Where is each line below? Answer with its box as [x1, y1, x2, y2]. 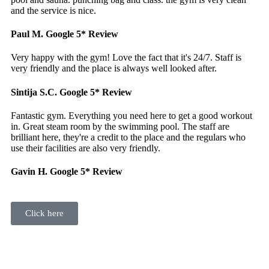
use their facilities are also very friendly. [11, 142, 160, 153]
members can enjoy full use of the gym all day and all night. [5, 252, 231, 262]
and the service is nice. [11, 5, 96, 16]
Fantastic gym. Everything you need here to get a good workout [11, 110, 252, 121]
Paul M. [11, 29, 43, 40]
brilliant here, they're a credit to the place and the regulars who [11, 131, 246, 142]
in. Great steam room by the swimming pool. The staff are [11, 121, 229, 131]
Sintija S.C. [11, 86, 57, 97]
